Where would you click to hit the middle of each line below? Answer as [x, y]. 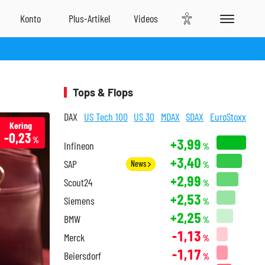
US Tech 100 [106, 117]
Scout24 [78, 182]
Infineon [79, 146]
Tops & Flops [103, 92]
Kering [20, 125]
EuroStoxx [228, 117]
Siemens [79, 201]
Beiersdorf [83, 256]
